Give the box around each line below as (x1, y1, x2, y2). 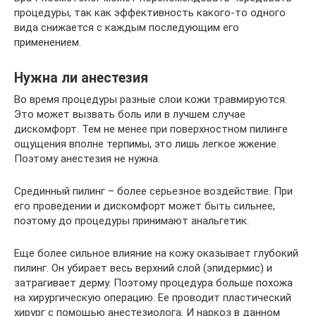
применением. (14, 35, 81, 49)
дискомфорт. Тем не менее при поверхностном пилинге (14, 122, 288, 135)
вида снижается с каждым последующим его (14, 20, 239, 34)
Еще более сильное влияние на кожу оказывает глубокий (14, 246, 298, 260)
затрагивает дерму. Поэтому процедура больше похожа (14, 276, 293, 289)
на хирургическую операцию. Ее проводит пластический (14, 291, 291, 304)
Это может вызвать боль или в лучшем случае (14, 107, 245, 121)
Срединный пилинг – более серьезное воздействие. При (14, 184, 293, 197)
